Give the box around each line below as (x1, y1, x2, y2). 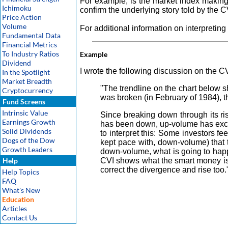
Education (2, 195, 34, 204)
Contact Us (2, 213, 37, 222)
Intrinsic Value (2, 108, 48, 117)
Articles (2, 204, 27, 213)
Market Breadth (2, 77, 52, 85)
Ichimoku (2, 4, 32, 12)
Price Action (2, 13, 42, 21)
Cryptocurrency (2, 86, 53, 95)
